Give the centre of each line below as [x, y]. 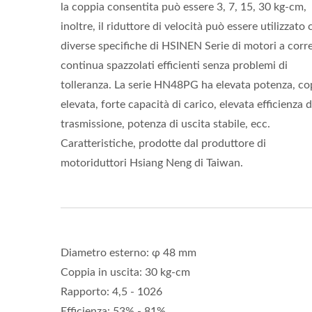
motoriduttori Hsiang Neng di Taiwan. [152, 163]
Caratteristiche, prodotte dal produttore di [163, 143]
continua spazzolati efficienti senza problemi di [174, 65]
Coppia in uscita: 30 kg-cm [125, 272]
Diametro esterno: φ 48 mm [128, 253]
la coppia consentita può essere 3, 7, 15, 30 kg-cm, [184, 7]
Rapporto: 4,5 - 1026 [111, 292]
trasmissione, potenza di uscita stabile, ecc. [165, 124]
